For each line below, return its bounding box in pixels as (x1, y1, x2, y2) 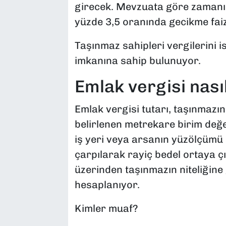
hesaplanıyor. (74, 178, 140, 191)
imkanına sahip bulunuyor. (74, 54, 201, 67)
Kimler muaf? (74, 202, 138, 214)
